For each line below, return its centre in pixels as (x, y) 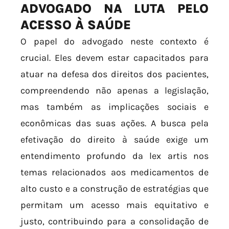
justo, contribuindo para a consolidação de (114, 222)
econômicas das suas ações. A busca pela (114, 123)
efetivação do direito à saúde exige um (114, 140)
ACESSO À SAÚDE (76, 25)
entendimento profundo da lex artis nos (114, 156)
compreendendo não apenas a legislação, (114, 91)
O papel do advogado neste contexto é (114, 42)
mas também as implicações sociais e (114, 107)
